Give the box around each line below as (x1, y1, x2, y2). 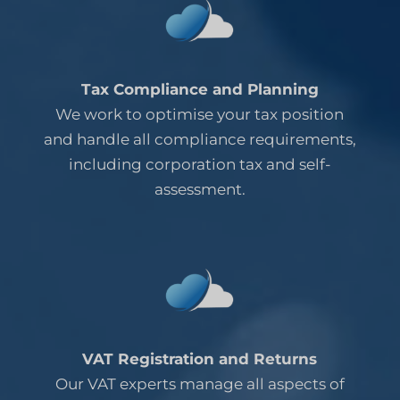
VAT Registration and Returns (82, 349, 318, 368)
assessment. (154, 179, 246, 198)
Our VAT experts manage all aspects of (54, 374, 345, 393)
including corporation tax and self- (68, 154, 331, 173)
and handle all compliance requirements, (43, 129, 356, 148)
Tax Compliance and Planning (80, 79, 319, 98)
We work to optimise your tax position (55, 104, 345, 123)
